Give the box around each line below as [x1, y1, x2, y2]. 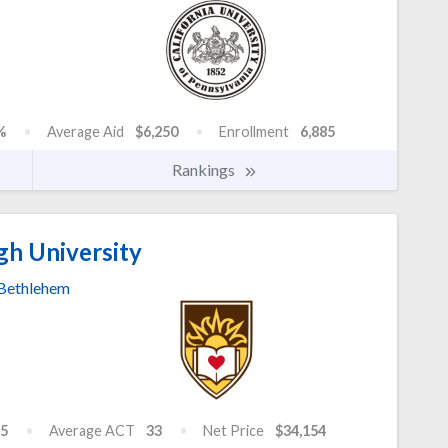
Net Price [203, 422, 264, 440]
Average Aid [47, 122, 124, 140]
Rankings [172, 159, 238, 179]
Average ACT [49, 422, 135, 440]
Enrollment [219, 122, 289, 140]
